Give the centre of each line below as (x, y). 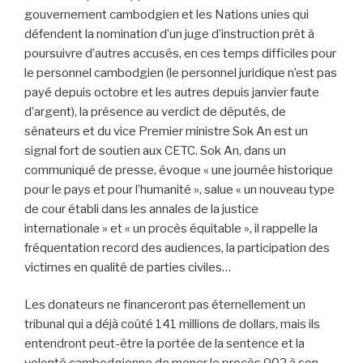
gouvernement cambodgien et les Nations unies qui (167, 14)
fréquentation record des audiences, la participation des (177, 248)
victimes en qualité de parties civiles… (128, 267)
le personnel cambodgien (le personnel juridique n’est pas (181, 73)
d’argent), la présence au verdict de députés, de (155, 111)
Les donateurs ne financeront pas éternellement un (165, 305)
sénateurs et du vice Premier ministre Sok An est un (166, 131)
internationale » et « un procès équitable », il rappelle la (171, 228)
